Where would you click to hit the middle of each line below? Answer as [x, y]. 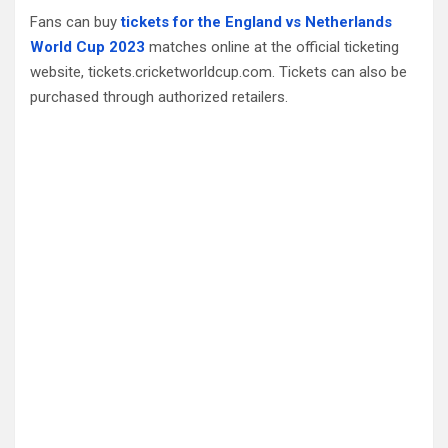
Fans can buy [73, 21]
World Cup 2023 [87, 46]
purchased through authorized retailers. [159, 96]
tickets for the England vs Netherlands [256, 21]
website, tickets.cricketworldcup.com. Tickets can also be [218, 71]
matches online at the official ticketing [272, 46]
